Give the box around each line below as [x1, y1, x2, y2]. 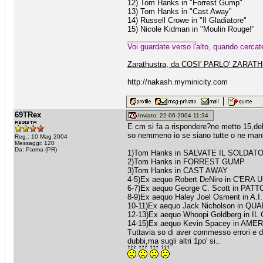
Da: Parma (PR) [15, 146, 57, 153]
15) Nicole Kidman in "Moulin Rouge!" [127, 25, 255, 33]
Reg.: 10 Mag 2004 [15, 133, 68, 140]
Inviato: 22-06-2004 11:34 [138, 112, 212, 119]
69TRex [15, 110, 41, 119]
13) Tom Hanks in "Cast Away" [127, 7, 232, 16]
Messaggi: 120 [15, 140, 55, 146]
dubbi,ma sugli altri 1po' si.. [127, 237, 220, 245]
